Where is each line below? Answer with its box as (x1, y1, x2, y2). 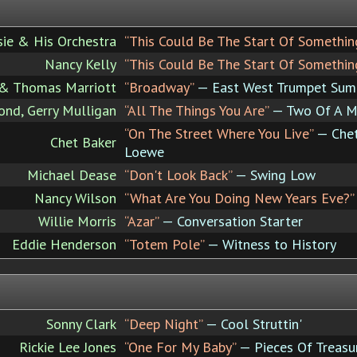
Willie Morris (38, 211, 116, 230)
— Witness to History (204, 234, 336, 253)
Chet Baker (50, 132, 116, 151)
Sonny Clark (46, 314, 116, 333)
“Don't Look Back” (124, 165, 232, 184)
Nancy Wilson (34, 188, 116, 207)
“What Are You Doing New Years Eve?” (124, 188, 354, 207)
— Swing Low (232, 165, 316, 184)
